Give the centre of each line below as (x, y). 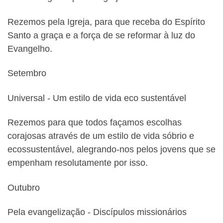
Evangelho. (30, 49)
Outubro (24, 187)
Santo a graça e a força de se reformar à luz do (101, 35)
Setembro (27, 73)
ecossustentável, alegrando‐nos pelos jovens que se (111, 150)
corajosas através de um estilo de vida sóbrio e (101, 136)
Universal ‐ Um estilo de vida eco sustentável (97, 98)
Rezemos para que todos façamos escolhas (95, 123)
